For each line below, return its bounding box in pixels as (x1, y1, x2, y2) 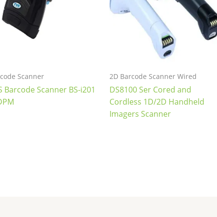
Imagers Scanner (109, 108, 171, 120)
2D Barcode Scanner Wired (109, 72, 197, 81)
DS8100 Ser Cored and (109, 84, 192, 95)
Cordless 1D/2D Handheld (109, 96, 205, 108)
